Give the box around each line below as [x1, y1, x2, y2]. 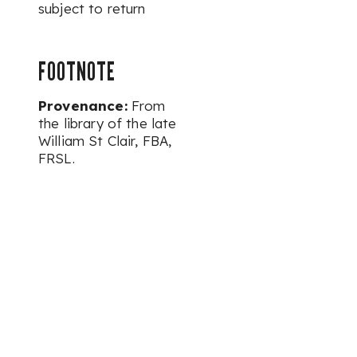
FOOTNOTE [38, 56, 116, 86]
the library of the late [38, 115, 177, 131]
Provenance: [38, 97, 127, 114]
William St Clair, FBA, [38, 132, 172, 149]
